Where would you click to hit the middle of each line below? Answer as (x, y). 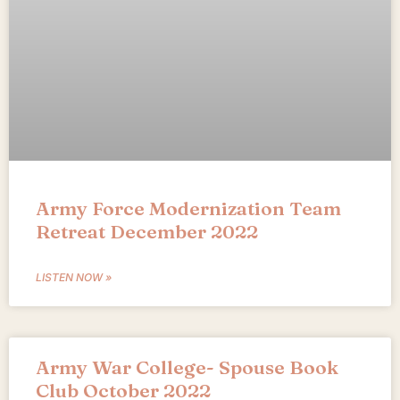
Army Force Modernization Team (188, 208)
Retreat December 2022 (147, 232)
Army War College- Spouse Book (187, 367)
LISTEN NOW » (74, 278)
